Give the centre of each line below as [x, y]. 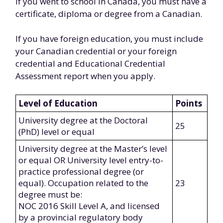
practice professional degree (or [81, 171]
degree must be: [50, 194]
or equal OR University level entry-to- [91, 160]
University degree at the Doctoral [83, 120]
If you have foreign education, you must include [109, 39]
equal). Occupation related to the [83, 183]
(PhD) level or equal [56, 132]
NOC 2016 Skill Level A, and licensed [89, 206]
